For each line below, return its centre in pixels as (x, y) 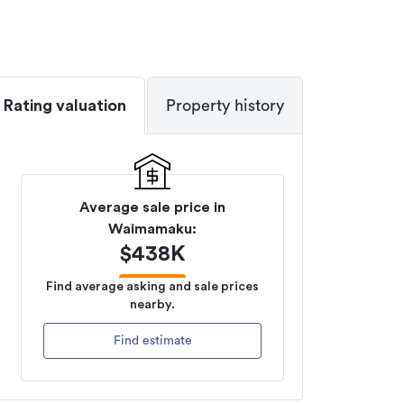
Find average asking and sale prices (152, 287)
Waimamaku (150, 229)
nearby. (152, 305)
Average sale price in (152, 207)
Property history (225, 106)
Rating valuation (65, 106)
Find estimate (152, 341)
